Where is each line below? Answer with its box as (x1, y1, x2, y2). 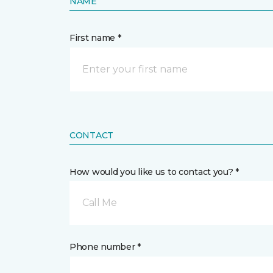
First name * (69, 32, 121, 44)
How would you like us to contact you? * (69, 166, 239, 178)
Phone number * (69, 241, 141, 253)
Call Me (82, 197, 117, 209)
